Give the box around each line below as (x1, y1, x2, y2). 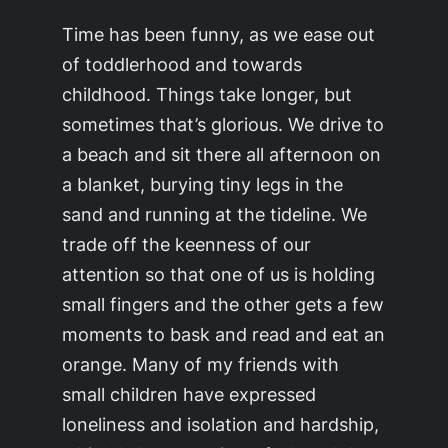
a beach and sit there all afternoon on (62, 142, 382, 165)
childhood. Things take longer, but (62, 82, 353, 105)
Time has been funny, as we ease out (62, 22, 376, 45)
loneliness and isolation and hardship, (62, 412, 380, 435)
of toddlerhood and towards (62, 52, 303, 75)
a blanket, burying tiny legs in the (62, 172, 344, 195)
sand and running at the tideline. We (62, 202, 368, 225)
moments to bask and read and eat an (62, 322, 386, 345)
